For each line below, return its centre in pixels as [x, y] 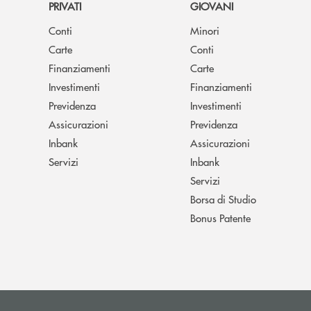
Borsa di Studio [223, 199]
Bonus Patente [220, 218]
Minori [205, 31]
